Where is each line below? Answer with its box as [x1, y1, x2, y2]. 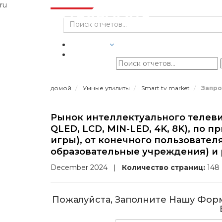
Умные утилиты [83, 84, 131, 92]
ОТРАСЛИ [70, 40, 108, 49]
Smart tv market [141, 84, 191, 92]
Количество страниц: [122, 163, 205, 172]
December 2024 [51, 163, 110, 172]
